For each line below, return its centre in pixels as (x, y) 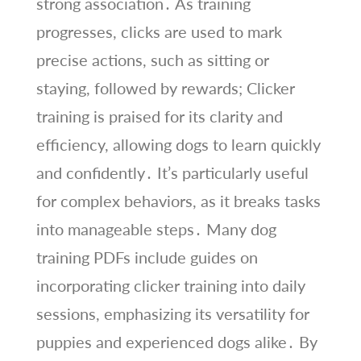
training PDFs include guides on (147, 257)
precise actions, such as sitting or (152, 59)
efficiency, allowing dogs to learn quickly (178, 144)
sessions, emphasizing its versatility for (172, 313)
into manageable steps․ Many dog (156, 228)
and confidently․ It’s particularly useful (172, 172)
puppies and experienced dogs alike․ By (176, 341)
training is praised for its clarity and (159, 116)
